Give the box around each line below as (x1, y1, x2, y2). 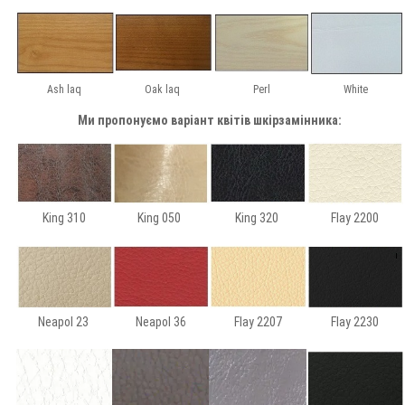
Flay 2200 (331, 211, 379, 226)
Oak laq (145, 83, 183, 97)
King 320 (234, 211, 281, 226)
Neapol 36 (135, 315, 186, 330)
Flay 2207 (233, 315, 282, 330)
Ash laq (46, 83, 84, 97)
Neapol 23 (37, 315, 91, 330)
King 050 (137, 211, 184, 226)
